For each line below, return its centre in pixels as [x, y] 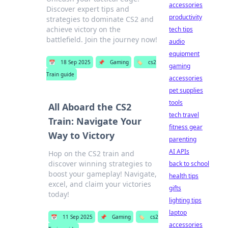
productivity [186, 17]
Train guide [61, 74]
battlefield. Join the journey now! [102, 39]
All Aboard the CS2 [90, 107]
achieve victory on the [84, 29]
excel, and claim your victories [99, 184]
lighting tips [185, 200]
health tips [184, 176]
